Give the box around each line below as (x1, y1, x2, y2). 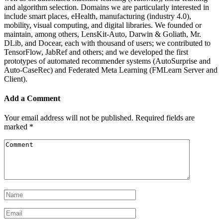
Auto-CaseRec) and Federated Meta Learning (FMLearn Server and (4, 65, 218, 74)
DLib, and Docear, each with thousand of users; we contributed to (4, 38, 211, 47)
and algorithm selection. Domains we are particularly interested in (4, 2, 209, 11)
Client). (4, 74, 27, 83)
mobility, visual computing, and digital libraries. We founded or (4, 20, 202, 29)
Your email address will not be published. (4, 113, 133, 122)
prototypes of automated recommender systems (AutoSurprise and (4, 56, 211, 65)
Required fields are (135, 113, 195, 122)
